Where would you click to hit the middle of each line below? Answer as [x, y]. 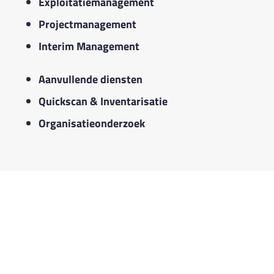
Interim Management [89, 46]
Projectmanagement [87, 24]
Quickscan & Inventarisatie [103, 101]
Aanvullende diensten [90, 79]
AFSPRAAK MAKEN [137, 211]
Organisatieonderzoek [91, 123]
